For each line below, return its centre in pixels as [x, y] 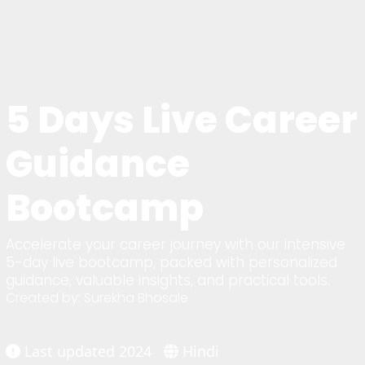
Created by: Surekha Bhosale [97, 298]
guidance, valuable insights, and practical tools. [168, 280]
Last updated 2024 [88, 352]
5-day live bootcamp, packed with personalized [172, 262]
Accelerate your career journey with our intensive [176, 244]
